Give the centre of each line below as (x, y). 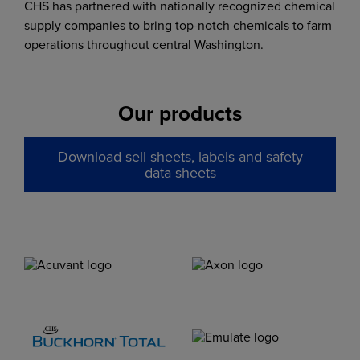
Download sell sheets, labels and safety (180, 156)
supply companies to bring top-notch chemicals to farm (178, 25)
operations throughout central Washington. (144, 44)
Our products (180, 113)
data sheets (180, 172)
